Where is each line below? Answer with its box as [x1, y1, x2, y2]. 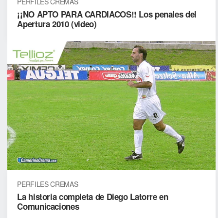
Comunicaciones [17, 200, 79, 212]
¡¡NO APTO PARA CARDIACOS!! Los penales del [17, 8, 197, 20]
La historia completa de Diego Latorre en [17, 190, 168, 202]
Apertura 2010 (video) [17, 18, 97, 30]
